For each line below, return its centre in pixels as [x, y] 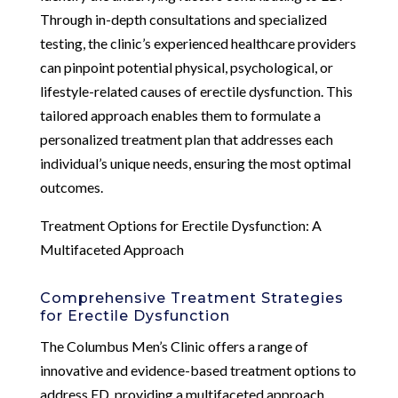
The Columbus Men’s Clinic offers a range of [174, 346]
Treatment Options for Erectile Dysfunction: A [180, 225]
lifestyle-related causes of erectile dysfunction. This [196, 91]
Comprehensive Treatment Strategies [191, 298]
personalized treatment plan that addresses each [186, 139]
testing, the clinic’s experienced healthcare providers [198, 43]
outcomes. [71, 187]
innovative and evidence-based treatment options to [198, 370]
